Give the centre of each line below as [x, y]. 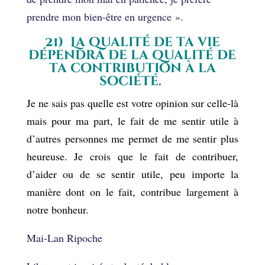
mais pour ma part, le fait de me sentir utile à [132, 120]
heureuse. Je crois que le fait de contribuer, [132, 156]
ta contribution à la [132, 68]
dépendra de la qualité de [132, 55]
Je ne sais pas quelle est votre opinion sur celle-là [132, 103]
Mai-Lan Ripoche [64, 237]
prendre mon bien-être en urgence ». [105, 16]
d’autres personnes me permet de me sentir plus [132, 138]
